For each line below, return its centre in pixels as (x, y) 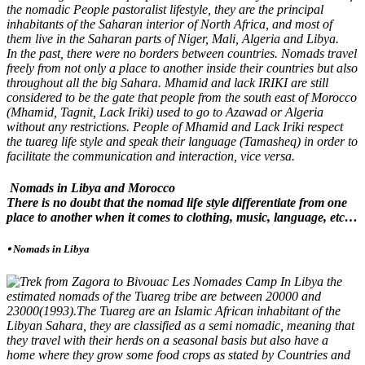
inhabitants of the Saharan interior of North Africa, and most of (169, 24)
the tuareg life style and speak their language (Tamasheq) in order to (182, 141)
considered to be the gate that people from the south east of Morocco (182, 97)
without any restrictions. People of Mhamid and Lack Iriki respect (175, 126)
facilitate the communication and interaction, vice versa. (151, 156)
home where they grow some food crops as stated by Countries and (178, 354)
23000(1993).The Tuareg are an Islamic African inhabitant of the (174, 310)
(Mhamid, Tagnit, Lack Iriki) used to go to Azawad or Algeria (165, 112)
